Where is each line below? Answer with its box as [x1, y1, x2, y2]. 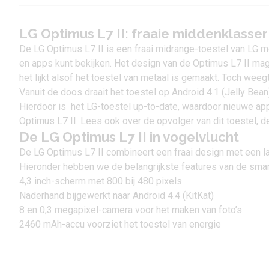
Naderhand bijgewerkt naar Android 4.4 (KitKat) [19, 190, 214, 201]
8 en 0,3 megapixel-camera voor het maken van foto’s [19, 204, 242, 216]
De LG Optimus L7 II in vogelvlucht [19, 129, 239, 145]
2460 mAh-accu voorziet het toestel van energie [19, 219, 221, 230]
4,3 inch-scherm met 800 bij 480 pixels [19, 175, 182, 187]
